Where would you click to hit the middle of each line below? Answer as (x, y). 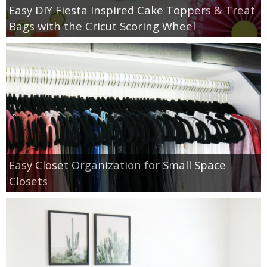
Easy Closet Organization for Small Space (117, 164)
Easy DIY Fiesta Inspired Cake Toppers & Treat (132, 10)
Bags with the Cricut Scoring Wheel (102, 26)
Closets (28, 181)
